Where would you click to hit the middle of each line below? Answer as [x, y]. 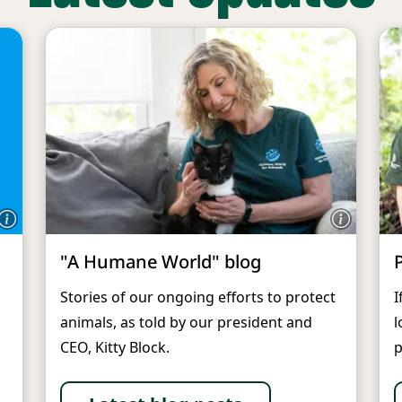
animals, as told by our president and [186, 323]
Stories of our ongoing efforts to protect [198, 297]
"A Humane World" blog [161, 262]
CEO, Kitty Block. [115, 348]
